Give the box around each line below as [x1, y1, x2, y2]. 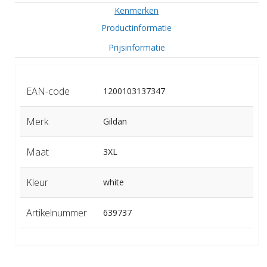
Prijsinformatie [108, 41, 165, 53]
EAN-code [26, 84, 70, 98]
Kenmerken [114, 4, 159, 16]
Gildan [103, 115, 127, 127]
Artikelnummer [26, 206, 87, 219]
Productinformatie [101, 21, 172, 33]
